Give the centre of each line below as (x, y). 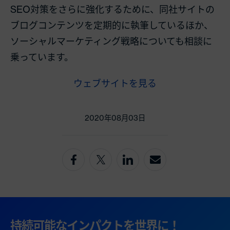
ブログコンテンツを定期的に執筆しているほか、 (112, 25)
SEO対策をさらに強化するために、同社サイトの (112, 9)
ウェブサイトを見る (115, 83)
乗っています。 (42, 57)
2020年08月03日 (115, 118)
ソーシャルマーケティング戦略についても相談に (111, 41)
